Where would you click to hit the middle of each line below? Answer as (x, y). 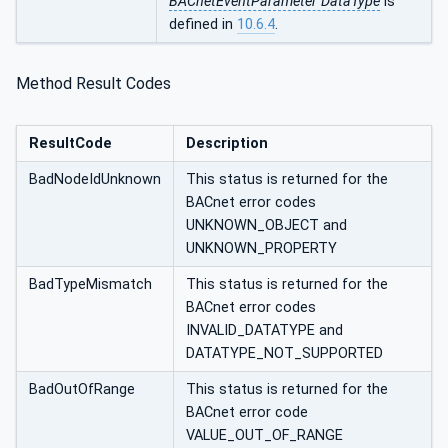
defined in (203, 24)
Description (227, 144)
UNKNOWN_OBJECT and (266, 226)
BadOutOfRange (82, 390)
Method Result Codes (93, 84)
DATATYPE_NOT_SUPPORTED (284, 354)
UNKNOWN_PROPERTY (261, 249)
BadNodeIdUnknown (95, 180)
